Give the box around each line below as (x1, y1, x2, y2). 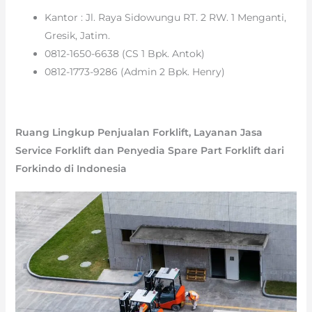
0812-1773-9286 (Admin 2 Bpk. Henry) (44, 65, 225, 78)
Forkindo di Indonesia (15, 162, 127, 175)
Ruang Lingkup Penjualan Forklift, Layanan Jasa (15, 125, 263, 139)
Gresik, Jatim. (44, 29, 110, 42)
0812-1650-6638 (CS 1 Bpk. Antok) (44, 47, 205, 60)
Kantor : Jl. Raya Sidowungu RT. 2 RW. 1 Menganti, (44, 10, 286, 24)
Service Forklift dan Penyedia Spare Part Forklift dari (15, 143, 284, 157)
